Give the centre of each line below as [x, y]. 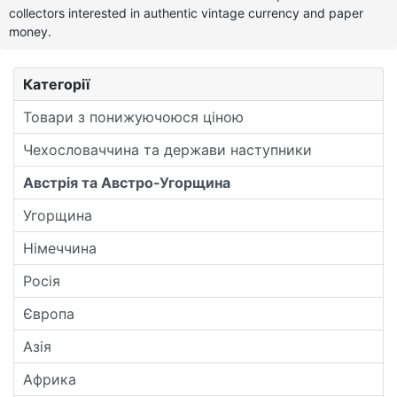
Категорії [56, 85]
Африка [50, 380]
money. [30, 32]
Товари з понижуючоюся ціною [133, 117]
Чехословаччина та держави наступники [167, 150]
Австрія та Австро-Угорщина [127, 183]
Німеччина [60, 249]
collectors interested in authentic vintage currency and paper [186, 13]
